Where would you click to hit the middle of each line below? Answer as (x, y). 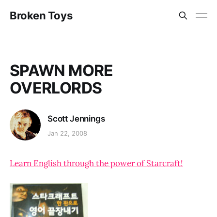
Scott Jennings (76, 118)
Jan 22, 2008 (67, 133)
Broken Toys (41, 15)
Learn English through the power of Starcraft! (96, 163)
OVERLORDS (56, 88)
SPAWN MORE (62, 70)
